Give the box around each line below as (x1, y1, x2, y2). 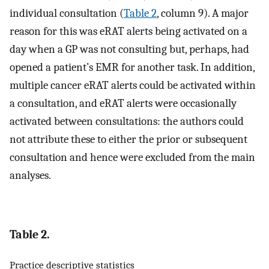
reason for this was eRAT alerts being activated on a (10, 25, 247, 38)
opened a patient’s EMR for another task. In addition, (10, 61, 255, 74)
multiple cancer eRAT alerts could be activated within (10, 79, 256, 92)
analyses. (10, 169, 51, 183)
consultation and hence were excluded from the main (10, 151, 255, 165)
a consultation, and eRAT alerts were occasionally (10, 97, 237, 110)
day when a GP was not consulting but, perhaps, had (10, 43, 249, 56)
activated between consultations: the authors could (10, 115, 244, 128)
